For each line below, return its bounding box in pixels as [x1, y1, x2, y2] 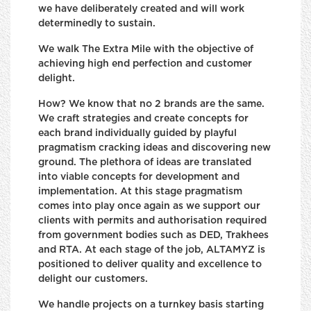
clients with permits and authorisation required [38, 216, 267, 226]
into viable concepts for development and [38, 172, 239, 182]
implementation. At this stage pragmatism [38, 187, 242, 196]
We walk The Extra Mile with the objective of [38, 44, 253, 54]
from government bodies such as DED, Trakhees [38, 230, 269, 240]
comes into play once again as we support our [38, 201, 260, 211]
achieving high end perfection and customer [38, 59, 252, 69]
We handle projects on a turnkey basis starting [38, 300, 264, 310]
